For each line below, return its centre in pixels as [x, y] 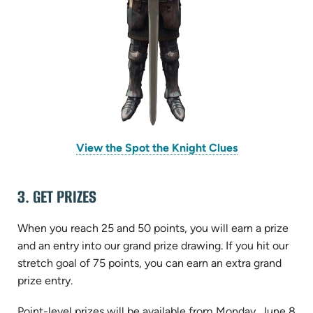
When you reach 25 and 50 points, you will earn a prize [153, 228]
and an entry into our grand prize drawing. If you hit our [153, 245]
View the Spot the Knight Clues [156, 148]
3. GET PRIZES [57, 197]
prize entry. [45, 280]
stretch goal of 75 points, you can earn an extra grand [150, 263]
